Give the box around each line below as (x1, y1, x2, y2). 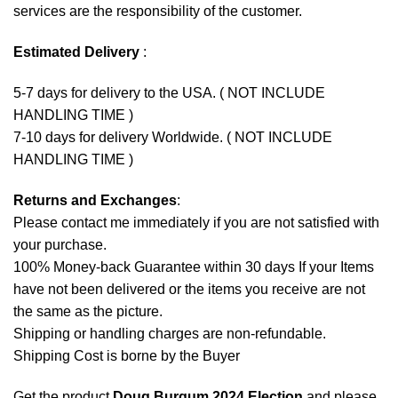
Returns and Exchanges (13, 192, 177, 208)
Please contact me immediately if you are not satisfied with (13, 214, 379, 230)
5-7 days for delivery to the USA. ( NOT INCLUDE (13, 84, 325, 100)
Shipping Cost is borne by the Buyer (13, 347, 240, 363)
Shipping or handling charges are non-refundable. (13, 325, 326, 341)
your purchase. (13, 236, 107, 252)
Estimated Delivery (13, 44, 139, 60)
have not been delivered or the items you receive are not (13, 281, 365, 297)
